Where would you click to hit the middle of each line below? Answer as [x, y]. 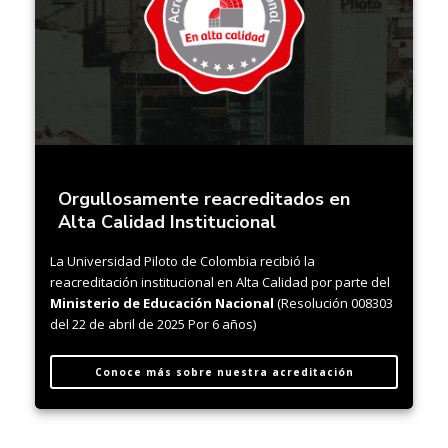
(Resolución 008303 [333, 303]
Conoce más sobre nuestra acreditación [224, 372]
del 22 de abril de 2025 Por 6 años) [153, 324]
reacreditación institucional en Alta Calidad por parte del [220, 282]
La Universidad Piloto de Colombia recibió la [182, 261]
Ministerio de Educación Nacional [162, 303]
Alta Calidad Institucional [169, 222]
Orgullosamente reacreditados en [204, 199]
